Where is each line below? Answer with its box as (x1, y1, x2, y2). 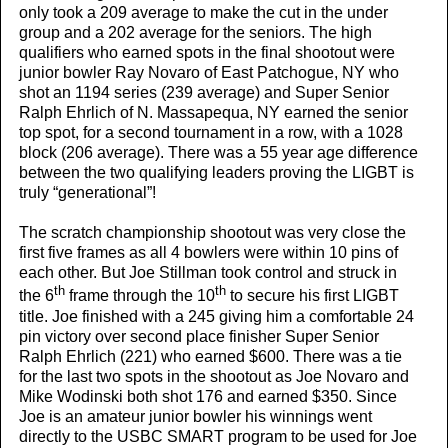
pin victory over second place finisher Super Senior (19, 327, 379, 345)
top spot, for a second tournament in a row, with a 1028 (19, 124, 403, 142)
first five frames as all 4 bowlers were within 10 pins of (19, 244, 398, 262)
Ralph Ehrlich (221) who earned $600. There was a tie (19, 347, 402, 365)
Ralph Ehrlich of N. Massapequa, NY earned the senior (19, 104, 408, 122)
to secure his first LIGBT (226, 287, 399, 305)
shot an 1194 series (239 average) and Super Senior (19, 84, 389, 102)
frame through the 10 (65, 287, 215, 305)
